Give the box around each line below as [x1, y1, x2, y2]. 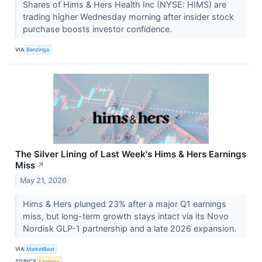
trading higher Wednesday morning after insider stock [22, 11, 234, 22]
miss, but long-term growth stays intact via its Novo [22, 211, 229, 221]
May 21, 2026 [20, 175, 67, 185]
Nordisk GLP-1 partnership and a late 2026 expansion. [22, 223, 239, 233]
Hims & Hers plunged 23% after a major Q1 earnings [22, 198, 226, 209]
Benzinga [26, 46, 50, 53]
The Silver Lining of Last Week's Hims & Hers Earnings [15, 148, 246, 160]
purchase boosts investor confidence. [22, 23, 174, 34]
